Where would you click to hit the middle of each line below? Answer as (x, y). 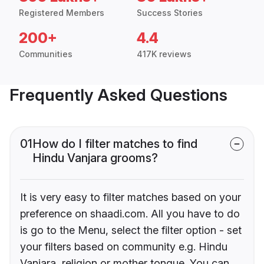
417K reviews (164, 54)
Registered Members (62, 13)
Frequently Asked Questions (118, 95)
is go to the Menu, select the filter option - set (131, 230)
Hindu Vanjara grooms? (95, 158)
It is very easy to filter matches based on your (131, 197)
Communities (46, 54)
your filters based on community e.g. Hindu (124, 247)
